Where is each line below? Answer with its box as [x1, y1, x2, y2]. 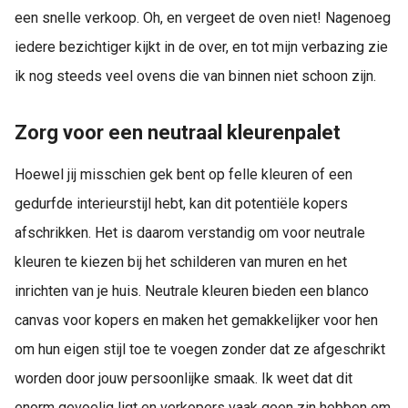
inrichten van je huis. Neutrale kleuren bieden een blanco [15, 282, 369, 301]
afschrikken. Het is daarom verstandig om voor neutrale [15, 224, 365, 242]
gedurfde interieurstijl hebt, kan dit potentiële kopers [15, 195, 348, 213]
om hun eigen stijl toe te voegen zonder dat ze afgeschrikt [15, 341, 385, 359]
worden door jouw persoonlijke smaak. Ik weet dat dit [15, 370, 352, 388]
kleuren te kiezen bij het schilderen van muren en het [15, 253, 347, 271]
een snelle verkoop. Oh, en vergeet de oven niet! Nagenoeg [15, 9, 391, 26]
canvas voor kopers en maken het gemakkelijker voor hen [15, 311, 378, 330]
